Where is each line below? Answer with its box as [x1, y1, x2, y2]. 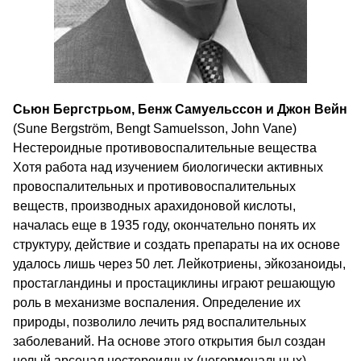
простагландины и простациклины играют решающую [13, 276, 335, 290]
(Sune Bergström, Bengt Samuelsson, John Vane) [13, 122, 297, 135]
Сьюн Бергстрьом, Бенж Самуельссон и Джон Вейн [13, 102, 347, 116]
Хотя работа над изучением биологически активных [13, 160, 323, 174]
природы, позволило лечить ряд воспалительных [13, 315, 306, 329]
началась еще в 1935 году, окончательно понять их [13, 218, 316, 232]
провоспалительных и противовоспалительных [13, 180, 296, 193]
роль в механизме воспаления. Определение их [13, 296, 301, 309]
